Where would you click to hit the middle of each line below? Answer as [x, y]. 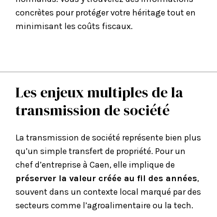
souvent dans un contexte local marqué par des [108, 192]
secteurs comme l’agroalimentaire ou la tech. [104, 205]
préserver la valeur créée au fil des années [106, 178]
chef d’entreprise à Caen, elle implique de [95, 165]
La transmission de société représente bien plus [108, 138]
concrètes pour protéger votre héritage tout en [106, 13]
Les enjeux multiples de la [99, 92]
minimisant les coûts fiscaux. [74, 26]
